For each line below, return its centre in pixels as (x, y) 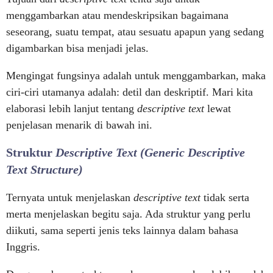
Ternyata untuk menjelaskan (70, 197)
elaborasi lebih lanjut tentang (72, 108)
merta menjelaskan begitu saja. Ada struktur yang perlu (128, 214)
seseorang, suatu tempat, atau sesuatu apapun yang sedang (135, 32)
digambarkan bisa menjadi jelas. (77, 48)
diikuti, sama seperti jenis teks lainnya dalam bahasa (122, 230)
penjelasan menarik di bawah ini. (79, 125)
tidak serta (226, 197)
